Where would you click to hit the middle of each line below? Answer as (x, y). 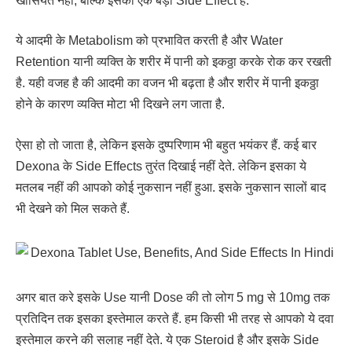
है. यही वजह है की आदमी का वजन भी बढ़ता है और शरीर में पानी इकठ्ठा (167, 83)
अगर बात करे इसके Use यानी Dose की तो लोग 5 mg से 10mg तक (173, 298)
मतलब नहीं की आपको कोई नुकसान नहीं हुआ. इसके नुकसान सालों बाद (171, 187)
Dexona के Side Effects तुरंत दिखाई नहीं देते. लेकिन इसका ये (161, 166)
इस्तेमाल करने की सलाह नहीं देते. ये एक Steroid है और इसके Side (167, 340)
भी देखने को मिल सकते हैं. (73, 208)
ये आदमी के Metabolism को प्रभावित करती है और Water (149, 41)
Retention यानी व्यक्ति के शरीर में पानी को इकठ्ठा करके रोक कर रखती (174, 62)
